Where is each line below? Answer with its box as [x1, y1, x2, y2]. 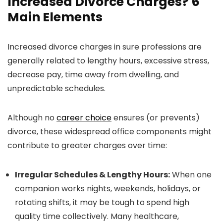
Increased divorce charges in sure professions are [7, 41, 202, 53]
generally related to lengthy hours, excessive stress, [7, 55, 209, 67]
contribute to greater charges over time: [7, 140, 167, 152]
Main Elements [7, 8, 103, 26]
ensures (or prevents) [111, 112, 200, 124]
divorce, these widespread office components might [7, 126, 212, 138]
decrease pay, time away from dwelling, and [7, 69, 179, 81]
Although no [7, 112, 56, 124]
